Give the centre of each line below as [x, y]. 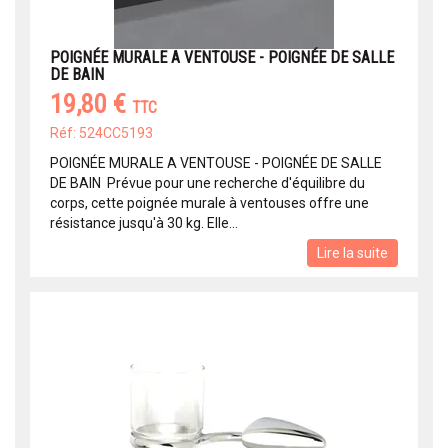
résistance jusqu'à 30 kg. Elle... [144, 223]
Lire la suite [352, 253]
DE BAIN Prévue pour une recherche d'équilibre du [207, 183]
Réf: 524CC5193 [101, 133]
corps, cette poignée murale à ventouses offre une [209, 203]
